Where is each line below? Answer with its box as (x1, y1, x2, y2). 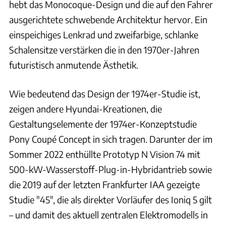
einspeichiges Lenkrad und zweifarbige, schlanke (9, 28, 198, 40)
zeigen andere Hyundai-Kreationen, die (9, 102, 162, 115)
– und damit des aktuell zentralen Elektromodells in (9, 208, 208, 220)
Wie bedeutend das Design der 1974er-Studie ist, (9, 87, 200, 99)
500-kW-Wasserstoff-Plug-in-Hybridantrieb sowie (9, 163, 212, 175)
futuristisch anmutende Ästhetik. (9, 59, 138, 71)
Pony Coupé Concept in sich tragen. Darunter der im (9, 133, 212, 145)
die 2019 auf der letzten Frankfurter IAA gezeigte (9, 178, 200, 190)
